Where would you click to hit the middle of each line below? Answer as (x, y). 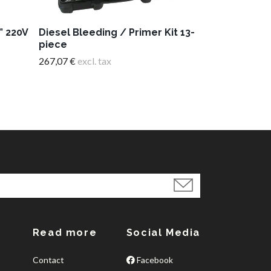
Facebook (154, 260)
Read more (65, 232)
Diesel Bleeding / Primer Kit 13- (117, 33)
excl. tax (93, 61)
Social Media (163, 232)
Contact (48, 260)
